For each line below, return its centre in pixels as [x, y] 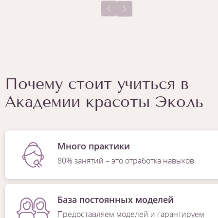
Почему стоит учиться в [97, 84]
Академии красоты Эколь [104, 102]
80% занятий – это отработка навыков [126, 161]
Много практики [94, 146]
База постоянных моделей [115, 200]
